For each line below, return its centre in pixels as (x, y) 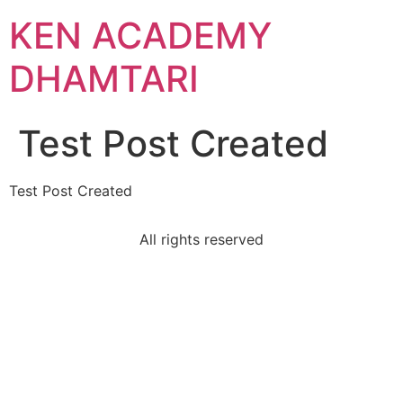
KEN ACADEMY (140, 36)
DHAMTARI (104, 79)
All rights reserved (201, 240)
